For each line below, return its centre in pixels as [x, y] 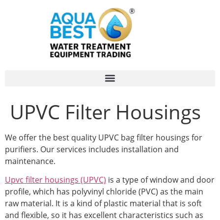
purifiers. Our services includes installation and [92, 149]
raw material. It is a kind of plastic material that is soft [103, 203]
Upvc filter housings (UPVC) [55, 180]
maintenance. [30, 161]
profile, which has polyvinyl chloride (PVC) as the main [104, 192]
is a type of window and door [160, 180]
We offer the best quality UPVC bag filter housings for [104, 137]
